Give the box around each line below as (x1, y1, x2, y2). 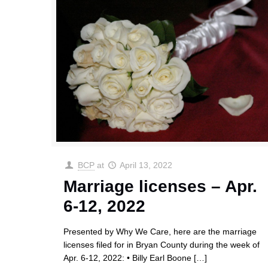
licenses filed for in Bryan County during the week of (63, 240, 260, 250)
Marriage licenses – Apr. (63, 177, 258, 196)
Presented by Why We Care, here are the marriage (63, 227, 257, 237)
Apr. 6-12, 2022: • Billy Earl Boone (63, 253, 192, 263)
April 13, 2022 (120, 160, 173, 170)
